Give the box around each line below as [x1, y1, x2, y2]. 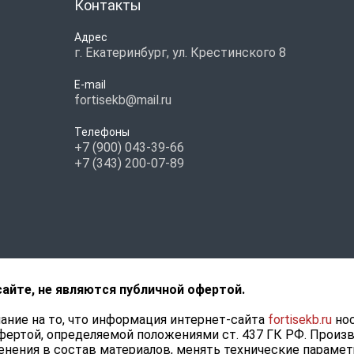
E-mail [73, 78, 106, 91]
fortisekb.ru [267, 312, 332, 327]
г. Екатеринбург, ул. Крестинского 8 [73, 45, 286, 60]
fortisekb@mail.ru [73, 92, 171, 107]
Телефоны [73, 126, 130, 138]
